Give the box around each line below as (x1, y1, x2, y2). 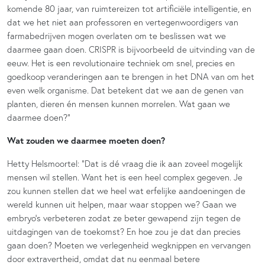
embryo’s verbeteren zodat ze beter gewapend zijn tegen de (7, 212, 241, 224)
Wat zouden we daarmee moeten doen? (7, 134, 165, 146)
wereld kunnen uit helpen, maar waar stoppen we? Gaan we (7, 198, 237, 210)
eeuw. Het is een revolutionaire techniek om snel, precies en (7, 57, 235, 69)
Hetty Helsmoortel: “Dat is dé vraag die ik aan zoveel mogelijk (7, 157, 243, 169)
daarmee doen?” (7, 111, 70, 123)
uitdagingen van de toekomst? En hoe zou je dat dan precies (7, 225, 241, 237)
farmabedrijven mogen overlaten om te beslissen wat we (7, 30, 226, 41)
